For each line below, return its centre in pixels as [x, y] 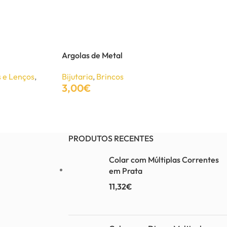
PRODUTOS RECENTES [111, 139]
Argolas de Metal [92, 55]
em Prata [125, 171]
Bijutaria [77, 77]
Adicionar [78, 113]
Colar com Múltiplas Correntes [164, 160]
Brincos [110, 77]
